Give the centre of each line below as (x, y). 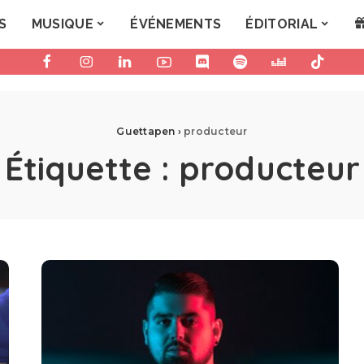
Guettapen (146, 131)
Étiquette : (91, 168)
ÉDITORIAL (282, 24)
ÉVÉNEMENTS (176, 24)
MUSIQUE (62, 24)
